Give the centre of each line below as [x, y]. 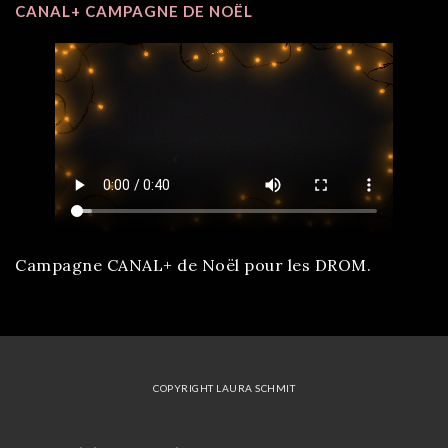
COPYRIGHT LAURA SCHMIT [224, 388]
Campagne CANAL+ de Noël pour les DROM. [193, 265]
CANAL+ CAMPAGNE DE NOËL [134, 11]
